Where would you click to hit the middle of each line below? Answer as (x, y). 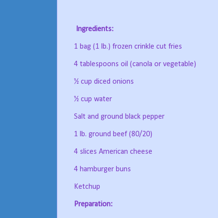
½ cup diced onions (104, 82)
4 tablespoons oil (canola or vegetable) (135, 64)
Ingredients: (95, 29)
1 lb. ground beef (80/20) (113, 135)
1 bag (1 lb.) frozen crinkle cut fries (128, 47)
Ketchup (87, 187)
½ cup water (93, 100)
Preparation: (93, 205)
